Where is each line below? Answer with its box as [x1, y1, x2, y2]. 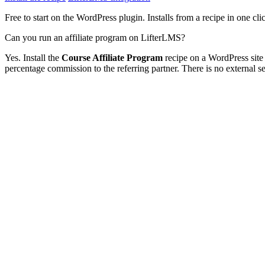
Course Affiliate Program [62, 52, 163, 63]
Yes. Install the [5, 52, 62, 63]
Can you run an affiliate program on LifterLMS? [5, 32, 185, 43]
